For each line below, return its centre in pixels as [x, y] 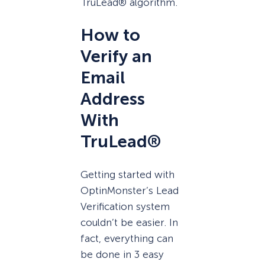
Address [113, 99]
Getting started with [127, 175]
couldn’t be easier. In [129, 223]
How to [110, 35]
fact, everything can [127, 239]
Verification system [125, 207]
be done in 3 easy [122, 255]
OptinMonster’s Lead [130, 191]
